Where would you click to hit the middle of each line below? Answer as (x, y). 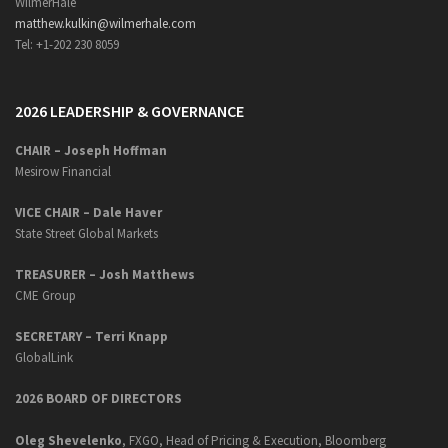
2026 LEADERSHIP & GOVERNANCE (129, 111)
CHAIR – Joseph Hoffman (91, 150)
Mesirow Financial (63, 171)
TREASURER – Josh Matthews (105, 274)
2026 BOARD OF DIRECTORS (98, 398)
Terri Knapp (131, 336)
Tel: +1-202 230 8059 (67, 44)
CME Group (45, 295)
